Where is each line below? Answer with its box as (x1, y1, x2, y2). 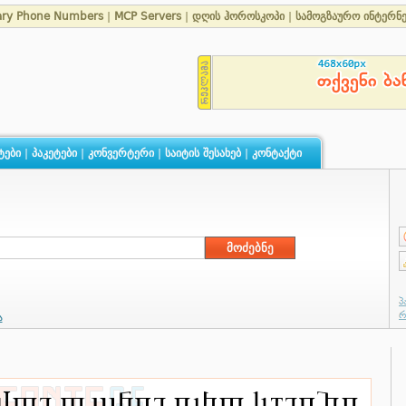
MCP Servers (114, 10, 185, 23)
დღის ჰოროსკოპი (192, 10, 285, 23)
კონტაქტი (251, 147, 302, 159)
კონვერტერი (87, 147, 154, 159)
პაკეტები (31, 147, 77, 159)
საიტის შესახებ (164, 147, 241, 159)
